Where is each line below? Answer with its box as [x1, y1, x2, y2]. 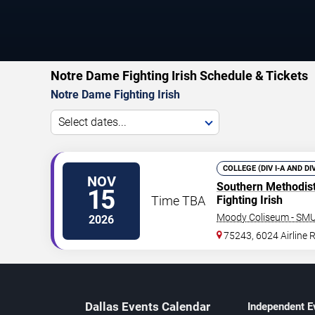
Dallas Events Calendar [84, 300, 210, 314]
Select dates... [58, 115, 127, 129]
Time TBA [151, 193, 205, 208]
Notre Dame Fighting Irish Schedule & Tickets [51, 68, 308, 83]
